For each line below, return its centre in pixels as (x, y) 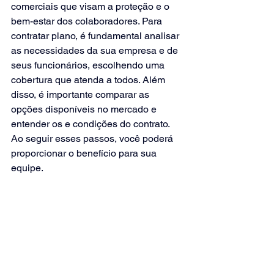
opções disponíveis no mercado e (85, 109)
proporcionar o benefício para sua (85, 153)
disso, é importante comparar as (81, 94)
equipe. (27, 168)
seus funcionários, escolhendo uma (89, 65)
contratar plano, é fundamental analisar (96, 35)
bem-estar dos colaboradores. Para (88, 21)
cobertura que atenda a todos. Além (89, 80)
